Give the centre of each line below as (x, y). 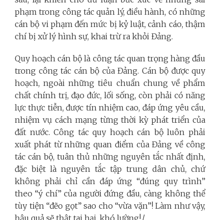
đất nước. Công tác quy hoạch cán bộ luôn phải (110, 132)
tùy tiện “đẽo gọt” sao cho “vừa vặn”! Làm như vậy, (110, 206)
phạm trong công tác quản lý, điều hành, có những (110, 12)
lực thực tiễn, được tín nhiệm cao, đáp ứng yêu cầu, (110, 107)
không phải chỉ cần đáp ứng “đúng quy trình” (110, 181)
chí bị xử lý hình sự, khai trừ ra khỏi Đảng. (94, 36)
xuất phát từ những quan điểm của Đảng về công (110, 144)
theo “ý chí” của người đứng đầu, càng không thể (110, 193)
